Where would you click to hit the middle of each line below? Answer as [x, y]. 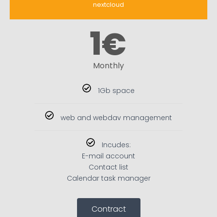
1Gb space [116, 91]
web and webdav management [116, 118]
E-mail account [108, 156]
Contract [108, 209]
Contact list [108, 167]
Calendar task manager [108, 178]
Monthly [108, 65]
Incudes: [116, 145]
